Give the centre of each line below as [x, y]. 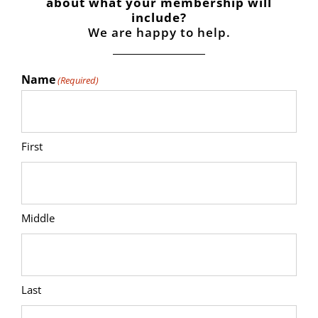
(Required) [78, 80]
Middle [38, 218]
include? [159, 17]
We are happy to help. [159, 32]
